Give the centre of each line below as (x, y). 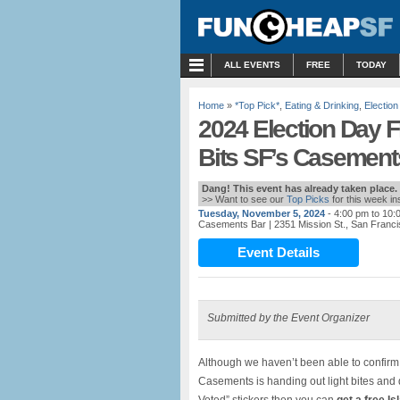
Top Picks (308, 199)
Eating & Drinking (322, 105)
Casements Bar (232, 224)
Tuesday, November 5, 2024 (262, 213)
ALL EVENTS (252, 65)
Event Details (279, 252)
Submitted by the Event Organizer (288, 318)
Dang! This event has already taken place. (300, 188)
